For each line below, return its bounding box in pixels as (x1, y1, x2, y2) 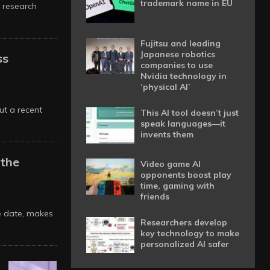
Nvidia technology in (140, 71, 227, 81)
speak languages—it (140, 118, 225, 129)
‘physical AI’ (140, 81, 190, 92)
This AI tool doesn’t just (140, 107, 239, 118)
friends (140, 191, 169, 202)
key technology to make (140, 228, 239, 239)
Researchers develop (140, 217, 227, 228)
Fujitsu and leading (140, 38, 221, 49)
